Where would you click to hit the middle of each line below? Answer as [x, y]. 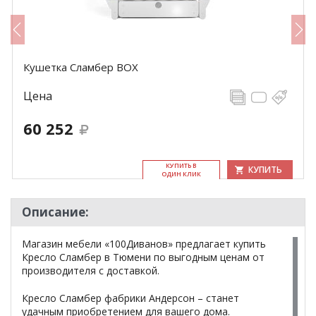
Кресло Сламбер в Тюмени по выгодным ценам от [143, 257]
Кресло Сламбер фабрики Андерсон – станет [130, 298]
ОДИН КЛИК [181, 174]
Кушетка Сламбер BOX [81, 67]
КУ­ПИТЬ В [181, 165]
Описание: [55, 212]
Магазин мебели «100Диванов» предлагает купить [144, 244]
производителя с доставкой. [91, 271]
